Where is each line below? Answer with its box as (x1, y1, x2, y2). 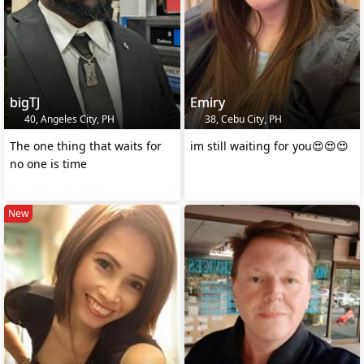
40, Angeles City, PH (22, 112, 115, 127)
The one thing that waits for (10, 138, 162, 154)
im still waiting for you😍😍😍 (189, 138, 349, 154)
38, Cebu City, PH (201, 112, 282, 127)
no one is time (10, 156, 87, 172)
